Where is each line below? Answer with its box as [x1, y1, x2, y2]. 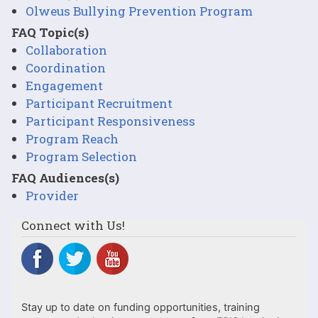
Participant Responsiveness [26, 112, 195, 129]
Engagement [26, 77, 103, 94]
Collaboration [26, 41, 107, 58]
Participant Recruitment [26, 94, 172, 111]
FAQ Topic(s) [11, 23, 89, 40]
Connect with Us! [21, 216, 125, 234]
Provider [26, 187, 79, 204]
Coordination [26, 59, 106, 76]
